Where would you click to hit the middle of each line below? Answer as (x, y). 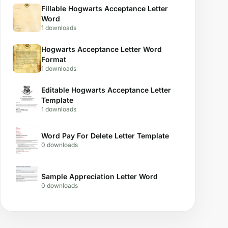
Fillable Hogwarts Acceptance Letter (105, 8)
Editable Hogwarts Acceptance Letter (106, 90)
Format (54, 59)
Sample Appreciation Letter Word (99, 176)
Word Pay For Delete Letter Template (105, 136)
